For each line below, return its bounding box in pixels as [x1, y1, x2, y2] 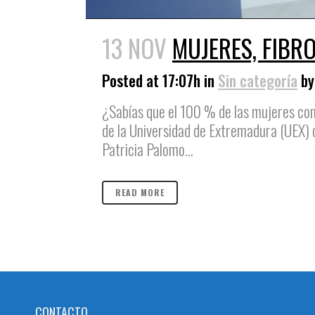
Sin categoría [218, 69, 297, 92]
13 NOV [102, 30, 167, 67]
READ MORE [115, 186, 165, 199]
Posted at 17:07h [102, 69, 200, 92]
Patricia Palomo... [102, 138, 193, 161]
